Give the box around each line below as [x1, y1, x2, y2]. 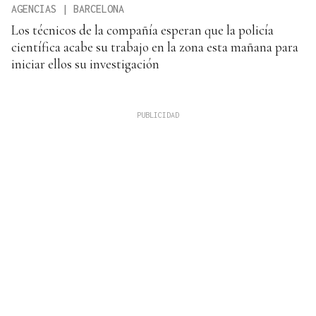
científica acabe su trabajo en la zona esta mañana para [11, 39, 298, 56]
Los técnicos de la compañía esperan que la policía [11, 22, 274, 39]
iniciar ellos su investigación [11, 56, 159, 73]
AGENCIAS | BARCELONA [11, 3, 124, 16]
